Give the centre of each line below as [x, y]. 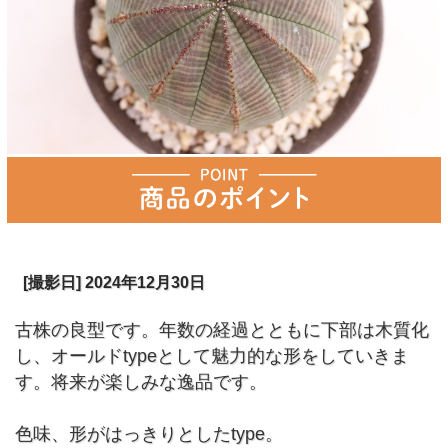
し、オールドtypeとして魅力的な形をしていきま [212, 355]
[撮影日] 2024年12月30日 [105, 282]
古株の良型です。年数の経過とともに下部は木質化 [222, 329]
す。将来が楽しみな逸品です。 [141, 381]
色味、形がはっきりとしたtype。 [149, 433]
